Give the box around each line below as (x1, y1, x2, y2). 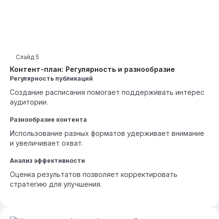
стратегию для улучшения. (10, 180, 102, 188)
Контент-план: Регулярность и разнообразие (10, 65, 175, 73)
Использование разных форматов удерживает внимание (10, 129, 204, 137)
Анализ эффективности (10, 157, 85, 164)
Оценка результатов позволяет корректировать (10, 170, 177, 178)
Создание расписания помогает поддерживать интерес (10, 88, 204, 96)
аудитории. (10, 98, 48, 106)
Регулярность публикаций (10, 75, 93, 82)
